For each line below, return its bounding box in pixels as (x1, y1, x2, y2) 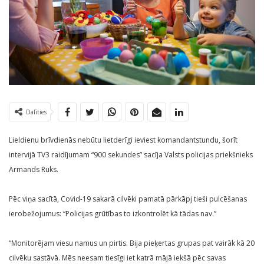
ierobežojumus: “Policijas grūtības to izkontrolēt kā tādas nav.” (9, 209, 216, 219)
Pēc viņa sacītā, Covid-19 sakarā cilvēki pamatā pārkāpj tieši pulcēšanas (9, 194, 247, 204)
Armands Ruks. (9, 164, 58, 175)
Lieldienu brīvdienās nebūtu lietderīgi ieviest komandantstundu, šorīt (9, 135, 237, 146)
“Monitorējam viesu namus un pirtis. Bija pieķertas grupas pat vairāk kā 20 (9, 238, 255, 249)
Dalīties (26, 108, 47, 117)
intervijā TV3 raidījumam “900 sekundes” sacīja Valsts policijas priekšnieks (9, 150, 253, 160)
